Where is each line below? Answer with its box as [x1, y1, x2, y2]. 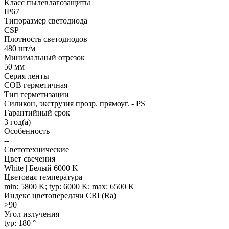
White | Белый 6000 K [4, 163, 78, 172]
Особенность [4, 126, 50, 135]
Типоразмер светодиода [4, 16, 87, 25]
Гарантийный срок [4, 108, 70, 117]
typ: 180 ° [4, 218, 36, 227]
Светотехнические [4, 145, 69, 154]
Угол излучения [4, 209, 59, 218]
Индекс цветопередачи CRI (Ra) [4, 191, 116, 200]
